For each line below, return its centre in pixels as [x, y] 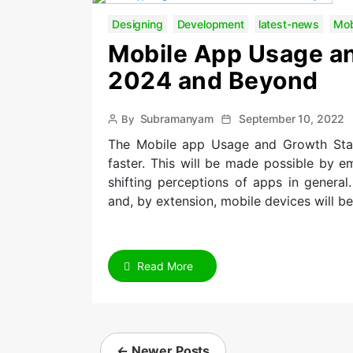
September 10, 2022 [292, 119]
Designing [137, 24]
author [123, 132]
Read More [163, 266]
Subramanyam [176, 119]
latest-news [289, 24]
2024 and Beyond [213, 80]
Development [210, 24]
